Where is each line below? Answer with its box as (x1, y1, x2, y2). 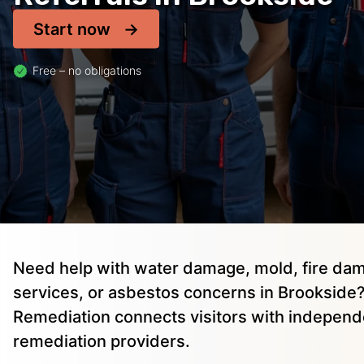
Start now (33, 19, 110, 39)
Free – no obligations (32, 63, 141, 77)
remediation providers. (13, 331, 190, 352)
